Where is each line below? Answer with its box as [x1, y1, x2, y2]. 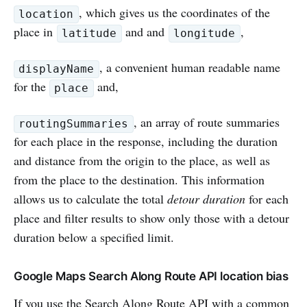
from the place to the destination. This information [14, 171, 265, 188]
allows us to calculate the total [14, 191, 167, 208]
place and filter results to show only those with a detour [14, 210, 289, 227]
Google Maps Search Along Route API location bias [14, 269, 288, 284]
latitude [62, 27, 117, 40]
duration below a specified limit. [14, 229, 174, 246]
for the [14, 78, 49, 95]
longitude [173, 27, 236, 40]
